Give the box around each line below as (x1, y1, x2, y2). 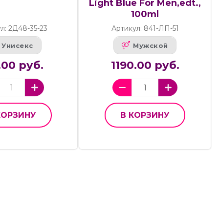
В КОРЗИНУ (120, 110, 170, 120)
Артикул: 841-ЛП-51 (111, 24, 179, 33)
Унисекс (1, 41, 33, 49)
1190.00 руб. (110, 59, 179, 72)
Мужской (133, 41, 168, 49)
